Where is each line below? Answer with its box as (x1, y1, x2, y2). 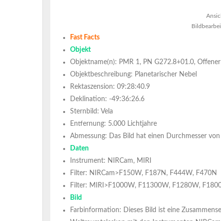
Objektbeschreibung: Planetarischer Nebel (70, 71, 197, 78)
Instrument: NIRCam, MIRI (70, 157, 151, 164)
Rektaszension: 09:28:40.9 (70, 83, 150, 90)
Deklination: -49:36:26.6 (70, 96, 145, 103)
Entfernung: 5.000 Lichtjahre (70, 120, 157, 127)
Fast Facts (70, 34, 100, 41)
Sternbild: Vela (70, 108, 113, 115)
